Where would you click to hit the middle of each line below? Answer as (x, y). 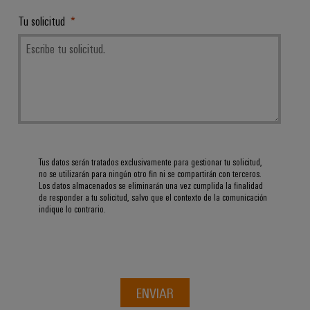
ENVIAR (155, 293)
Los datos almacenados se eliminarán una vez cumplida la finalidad (151, 185)
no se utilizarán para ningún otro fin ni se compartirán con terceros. (150, 174)
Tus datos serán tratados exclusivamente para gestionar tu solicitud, (151, 162)
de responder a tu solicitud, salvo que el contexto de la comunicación (153, 197)
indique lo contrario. (72, 209)
